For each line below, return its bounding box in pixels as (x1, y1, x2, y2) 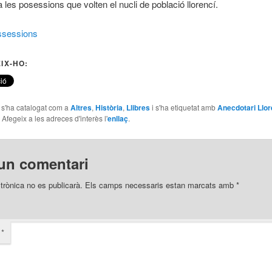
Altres (70, 102, 92, 114)
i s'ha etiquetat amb (149, 102, 217, 113)
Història (95, 102, 123, 114)
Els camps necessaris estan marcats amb (84, 179, 236, 191)
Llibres (126, 102, 150, 114)
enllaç (107, 113, 128, 124)
